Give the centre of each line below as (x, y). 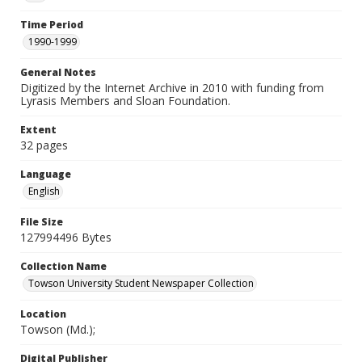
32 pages (44, 145)
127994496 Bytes (66, 237)
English (44, 191)
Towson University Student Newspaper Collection (141, 283)
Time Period (52, 25)
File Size (42, 222)
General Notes (58, 72)
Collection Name (63, 266)
